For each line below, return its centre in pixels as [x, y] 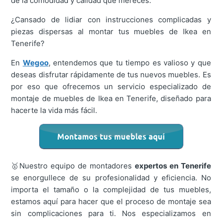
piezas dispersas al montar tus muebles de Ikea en [111, 32]
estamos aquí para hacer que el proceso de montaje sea [111, 202]
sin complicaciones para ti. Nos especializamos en [111, 214]
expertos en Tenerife [173, 166]
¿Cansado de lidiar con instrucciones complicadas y [111, 20]
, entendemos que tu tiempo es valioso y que [130, 63]
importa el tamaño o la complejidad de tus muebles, [111, 190]
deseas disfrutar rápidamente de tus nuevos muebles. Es [111, 75]
